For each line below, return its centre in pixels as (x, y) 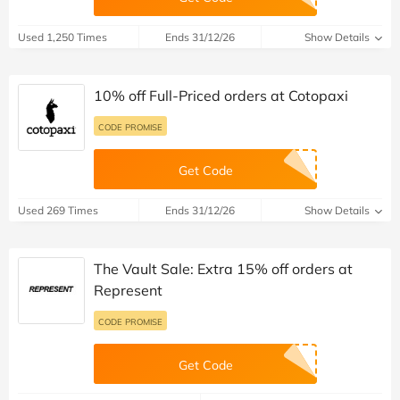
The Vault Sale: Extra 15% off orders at (223, 269)
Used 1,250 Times (62, 37)
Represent (128, 291)
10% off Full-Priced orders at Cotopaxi (221, 96)
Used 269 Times (58, 211)
